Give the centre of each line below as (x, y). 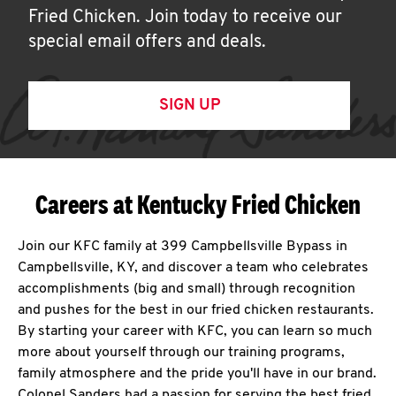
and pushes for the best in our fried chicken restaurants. (196, 310)
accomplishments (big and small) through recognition (187, 289)
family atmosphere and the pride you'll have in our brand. (197, 374)
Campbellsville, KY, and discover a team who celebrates (193, 268)
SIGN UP (189, 106)
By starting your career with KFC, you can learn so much (195, 331)
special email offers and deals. (147, 42)
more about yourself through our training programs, (181, 353)
